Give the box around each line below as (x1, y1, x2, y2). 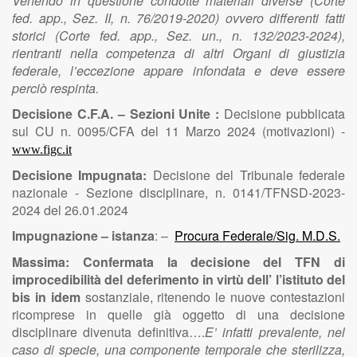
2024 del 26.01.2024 (12, 201, 128, 219)
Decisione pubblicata (224, 104, 346, 123)
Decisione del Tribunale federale (152, 166, 346, 184)
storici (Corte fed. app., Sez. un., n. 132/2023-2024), (12, 26, 345, 45)
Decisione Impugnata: (12, 166, 153, 184)
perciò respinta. (12, 79, 99, 97)
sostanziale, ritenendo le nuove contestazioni (80, 288, 346, 306)
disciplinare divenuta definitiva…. (12, 323, 205, 341)
